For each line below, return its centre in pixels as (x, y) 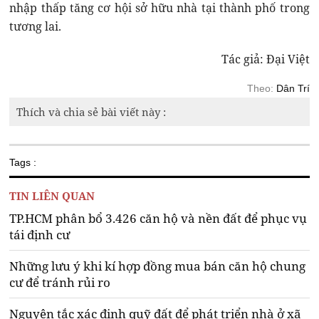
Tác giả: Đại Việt (265, 59)
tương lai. (36, 27)
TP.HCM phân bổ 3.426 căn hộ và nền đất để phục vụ (158, 219)
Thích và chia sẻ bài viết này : (91, 112)
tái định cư (40, 235)
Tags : (23, 163)
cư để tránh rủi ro (60, 283)
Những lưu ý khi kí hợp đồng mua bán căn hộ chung (158, 266)
